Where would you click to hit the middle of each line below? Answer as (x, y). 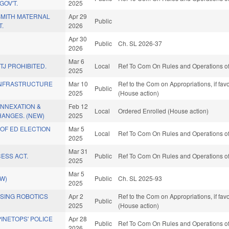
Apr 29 (78, 16)
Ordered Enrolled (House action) (164, 111)
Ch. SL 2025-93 (140, 178)
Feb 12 (78, 106)
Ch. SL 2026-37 (140, 43)
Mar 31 (78, 151)
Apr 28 (78, 219)
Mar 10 (78, 84)
